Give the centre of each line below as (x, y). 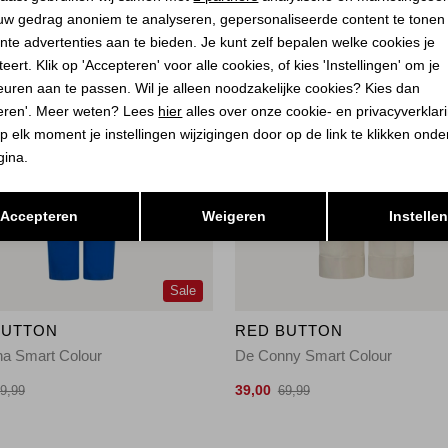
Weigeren (233, 215)
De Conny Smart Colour (314, 355)
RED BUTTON (289, 331)
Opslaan (360, 198)
